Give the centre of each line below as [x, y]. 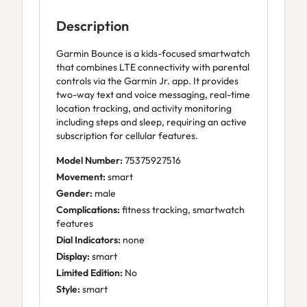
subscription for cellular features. [127, 136]
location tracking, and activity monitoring [144, 108]
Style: [68, 289]
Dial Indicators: [88, 240]
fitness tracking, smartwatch [182, 210]
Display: [73, 256]
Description [93, 26]
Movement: [81, 177]
